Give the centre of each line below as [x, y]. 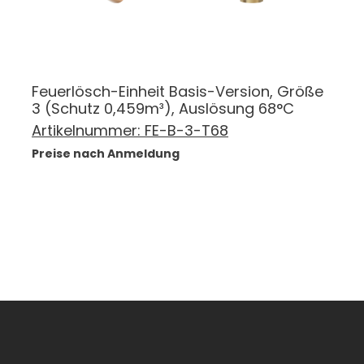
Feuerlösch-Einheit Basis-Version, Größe [178, 92]
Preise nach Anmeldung [106, 154]
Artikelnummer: [88, 131]
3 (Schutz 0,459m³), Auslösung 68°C [163, 109]
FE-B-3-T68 [186, 131]
